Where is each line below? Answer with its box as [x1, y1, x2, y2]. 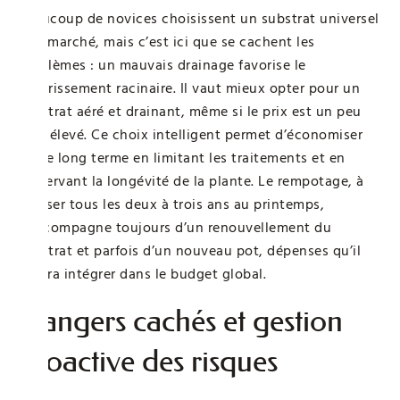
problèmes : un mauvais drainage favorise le [18, 54, 306, 75]
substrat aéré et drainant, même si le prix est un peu [18, 101, 362, 121]
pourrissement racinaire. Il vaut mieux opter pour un [18, 78, 360, 98]
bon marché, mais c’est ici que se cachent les [18, 31, 315, 52]
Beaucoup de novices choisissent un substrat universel [18, 8, 379, 29]
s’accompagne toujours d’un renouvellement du [18, 217, 331, 237]
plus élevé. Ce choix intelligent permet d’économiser [18, 124, 362, 145]
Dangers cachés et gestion [18, 302, 343, 339]
